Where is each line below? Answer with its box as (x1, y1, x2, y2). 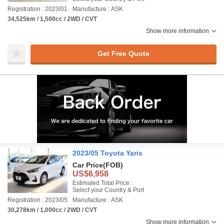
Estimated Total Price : (72, 179, 132, 186)
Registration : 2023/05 (7, 196, 67, 203)
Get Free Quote (97, 49, 149, 57)
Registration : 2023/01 (7, 5, 67, 12)
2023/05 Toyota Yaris (72, 149, 142, 157)
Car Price (72, 161, 103, 169)
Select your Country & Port (72, 186, 144, 193)
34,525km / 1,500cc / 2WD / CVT (7, 15, 97, 22)
